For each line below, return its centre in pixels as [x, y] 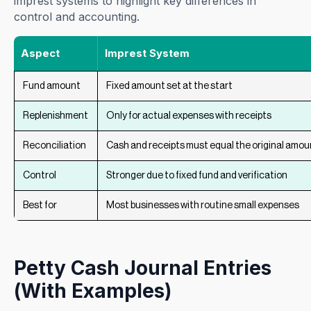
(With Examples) [93, 291]
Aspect [41, 53]
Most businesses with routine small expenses [203, 206]
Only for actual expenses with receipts [189, 116]
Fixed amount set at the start [170, 86]
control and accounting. [77, 17]
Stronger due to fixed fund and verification [197, 176]
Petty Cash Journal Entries [143, 268]
